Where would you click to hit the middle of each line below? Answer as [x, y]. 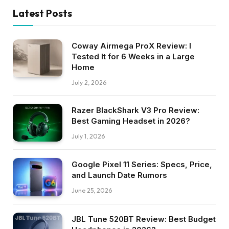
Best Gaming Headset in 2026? [131, 121]
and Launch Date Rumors [119, 175]
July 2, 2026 [89, 82]
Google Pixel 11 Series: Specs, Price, [142, 165]
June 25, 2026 [92, 191]
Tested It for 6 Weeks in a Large [133, 56]
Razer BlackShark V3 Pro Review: [135, 110]
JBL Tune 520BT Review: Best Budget [144, 219]
